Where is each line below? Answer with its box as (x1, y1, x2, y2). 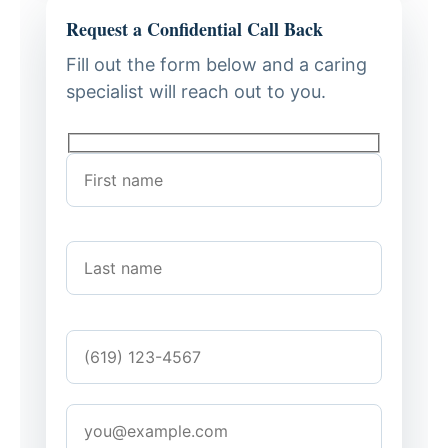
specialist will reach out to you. (66, 81, 326, 103)
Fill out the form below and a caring (66, 54, 367, 76)
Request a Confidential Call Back (66, 16, 323, 43)
